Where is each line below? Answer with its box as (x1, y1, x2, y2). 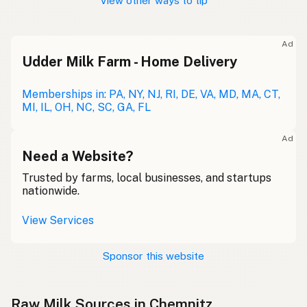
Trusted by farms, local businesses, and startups (22, 171, 271, 185)
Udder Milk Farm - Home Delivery (22, 53, 237, 71)
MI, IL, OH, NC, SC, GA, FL (22, 101, 151, 114)
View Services (22, 214, 94, 228)
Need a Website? (22, 148, 133, 165)
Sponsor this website (103, 250, 204, 262)
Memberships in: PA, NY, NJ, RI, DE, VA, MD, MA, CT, (22, 88, 280, 101)
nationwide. (22, 184, 79, 198)
